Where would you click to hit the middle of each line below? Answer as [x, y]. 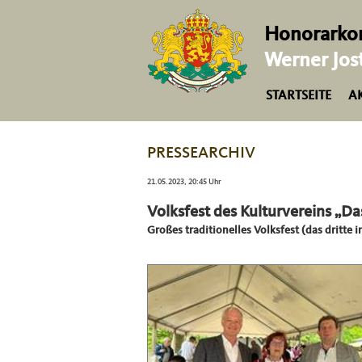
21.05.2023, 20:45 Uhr [184, 182]
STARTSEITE [299, 96]
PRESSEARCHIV [201, 154]
